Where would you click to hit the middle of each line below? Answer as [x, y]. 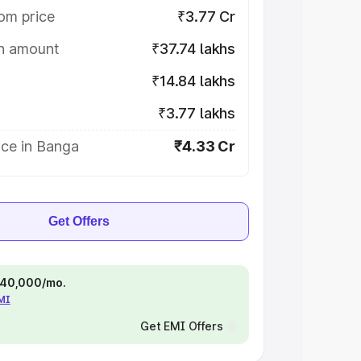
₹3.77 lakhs [196, 113]
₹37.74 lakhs [193, 49]
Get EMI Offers [181, 326]
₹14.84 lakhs [193, 81]
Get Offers [79, 221]
